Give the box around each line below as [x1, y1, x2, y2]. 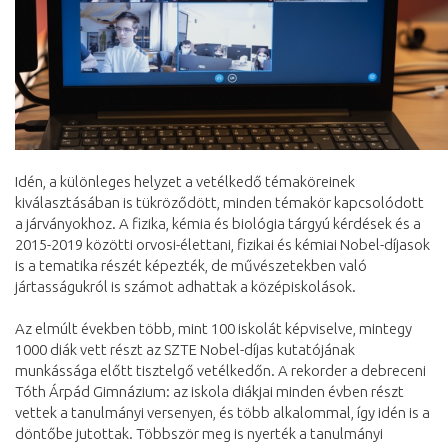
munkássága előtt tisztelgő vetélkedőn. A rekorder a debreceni [15, 362, 426, 380]
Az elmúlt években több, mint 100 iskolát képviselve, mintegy [15, 320, 412, 338]
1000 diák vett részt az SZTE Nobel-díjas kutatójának [15, 341, 355, 359]
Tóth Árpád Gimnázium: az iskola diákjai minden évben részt [15, 383, 404, 401]
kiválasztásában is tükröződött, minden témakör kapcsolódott [15, 194, 424, 212]
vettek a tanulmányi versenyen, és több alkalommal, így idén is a [15, 404, 430, 422]
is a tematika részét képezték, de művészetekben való [15, 257, 367, 275]
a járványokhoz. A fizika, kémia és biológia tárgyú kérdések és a [15, 215, 421, 233]
